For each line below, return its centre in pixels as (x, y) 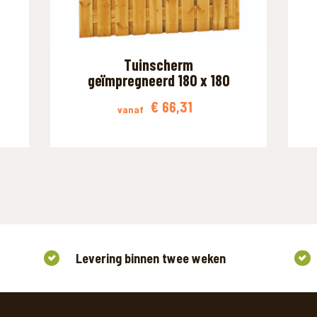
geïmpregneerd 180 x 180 (158, 80)
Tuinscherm (158, 65)
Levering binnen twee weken (150, 258)
